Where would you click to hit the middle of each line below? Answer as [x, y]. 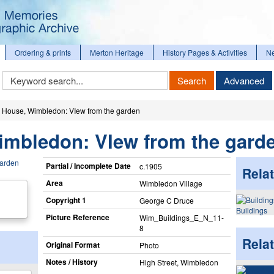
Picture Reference [77, 217]
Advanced [244, 80]
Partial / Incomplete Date [88, 165]
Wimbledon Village [171, 183]
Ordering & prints [43, 52]
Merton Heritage [117, 52]
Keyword [17, 75]
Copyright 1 [66, 200]
